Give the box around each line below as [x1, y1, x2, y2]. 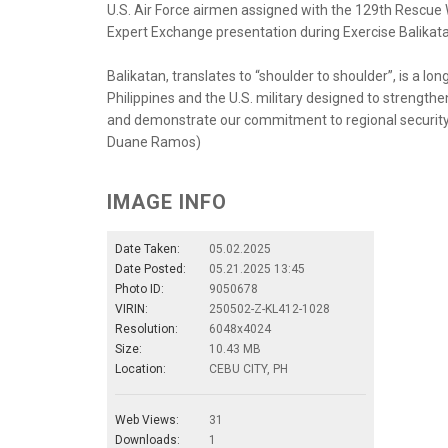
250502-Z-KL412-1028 [209, 301, 330, 316]
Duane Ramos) [107, 133, 201, 150]
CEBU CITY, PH [209, 361, 288, 376]
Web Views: [115, 412, 179, 427]
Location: [115, 361, 166, 376]
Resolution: [115, 321, 178, 336]
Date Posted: [115, 261, 186, 276]
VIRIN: [115, 301, 148, 316]
